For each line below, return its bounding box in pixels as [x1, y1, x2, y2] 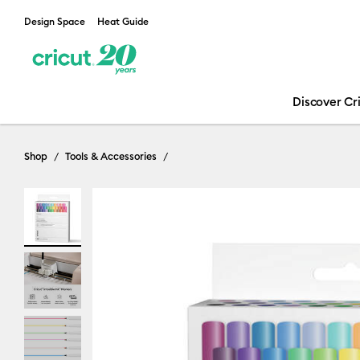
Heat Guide [97, 15, 149, 27]
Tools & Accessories [65, 149, 157, 162]
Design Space [24, 15, 85, 27]
